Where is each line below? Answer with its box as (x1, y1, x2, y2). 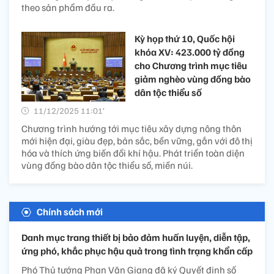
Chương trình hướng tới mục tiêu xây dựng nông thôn (21, 122, 242, 135)
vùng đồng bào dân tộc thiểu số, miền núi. (21, 159, 193, 172)
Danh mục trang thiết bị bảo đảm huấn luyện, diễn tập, (21, 231, 250, 244)
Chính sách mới (37, 206, 103, 218)
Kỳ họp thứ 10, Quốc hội (135, 32, 235, 45)
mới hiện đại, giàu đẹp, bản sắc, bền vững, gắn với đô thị (21, 135, 253, 147)
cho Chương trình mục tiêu (135, 59, 247, 72)
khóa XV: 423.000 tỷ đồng (135, 46, 245, 59)
